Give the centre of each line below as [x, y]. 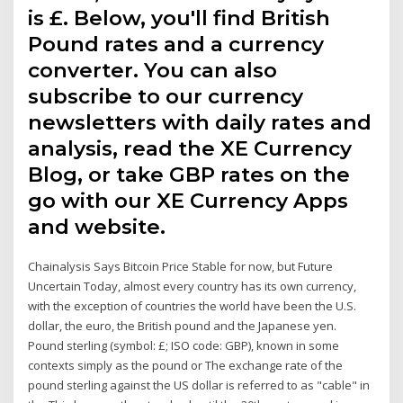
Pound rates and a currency [176, 45]
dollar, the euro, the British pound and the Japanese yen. [183, 326]
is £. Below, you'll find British [179, 18]
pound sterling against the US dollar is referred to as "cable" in [199, 385]
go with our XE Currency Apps [188, 201]
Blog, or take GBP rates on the [189, 175]
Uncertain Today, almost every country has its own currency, [193, 287]
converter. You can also [153, 71]
